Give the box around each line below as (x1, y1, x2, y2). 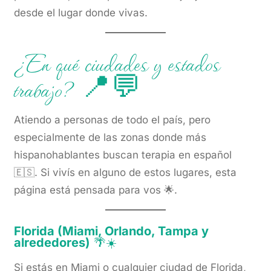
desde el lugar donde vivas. (14, 7, 148, 19)
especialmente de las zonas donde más (14, 131, 207, 143)
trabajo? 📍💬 (14, 70, 142, 105)
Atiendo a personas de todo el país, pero (14, 113, 211, 126)
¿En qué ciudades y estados (14, 44, 221, 79)
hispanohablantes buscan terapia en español (14, 148, 232, 161)
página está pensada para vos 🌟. (14, 183, 178, 196)
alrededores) (14, 235, 91, 250)
